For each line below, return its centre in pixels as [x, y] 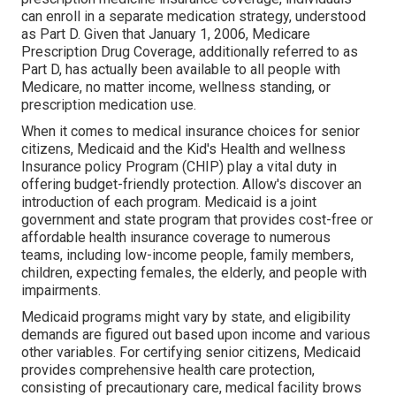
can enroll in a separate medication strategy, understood [194, 17]
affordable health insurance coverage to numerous [176, 238]
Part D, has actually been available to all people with [181, 70]
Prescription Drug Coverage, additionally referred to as [190, 52]
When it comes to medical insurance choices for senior [190, 132]
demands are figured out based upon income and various [196, 335]
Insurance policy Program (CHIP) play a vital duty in [179, 167]
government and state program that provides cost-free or [197, 220]
